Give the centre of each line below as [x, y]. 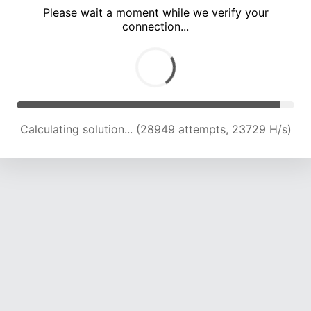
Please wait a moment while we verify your [155, 13]
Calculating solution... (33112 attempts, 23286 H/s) [155, 129]
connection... [155, 27]
